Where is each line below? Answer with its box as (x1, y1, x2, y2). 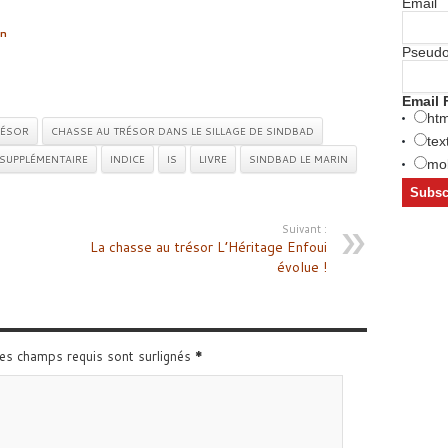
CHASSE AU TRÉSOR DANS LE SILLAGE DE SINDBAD (50, 124, 314, 139)
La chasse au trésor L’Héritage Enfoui (89, 237, 327, 258)
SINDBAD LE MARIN (248, 152, 348, 167)
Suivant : (281, 221, 327, 238)
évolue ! (276, 257, 327, 278)
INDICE (109, 152, 145, 167)
